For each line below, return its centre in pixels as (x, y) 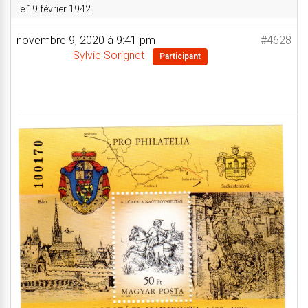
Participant (180, 57)
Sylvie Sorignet (109, 56)
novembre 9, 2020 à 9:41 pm (86, 41)
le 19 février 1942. (55, 9)
